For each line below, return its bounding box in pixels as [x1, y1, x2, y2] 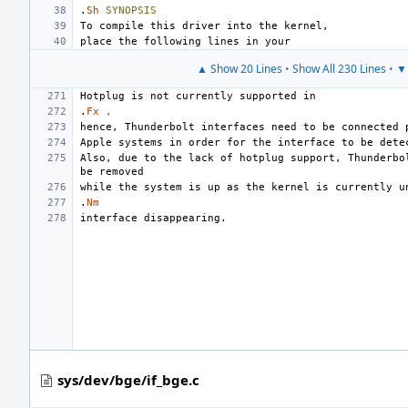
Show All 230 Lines [291, 61, 386, 76]
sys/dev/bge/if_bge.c [57, 371, 199, 389]
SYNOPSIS [106, 5, 157, 16]
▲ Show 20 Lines [196, 61, 282, 76]
